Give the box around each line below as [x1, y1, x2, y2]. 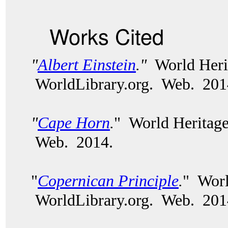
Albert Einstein [38, 55, 136, 74]
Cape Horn [38, 113, 110, 132]
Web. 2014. [31, 133, 121, 151]
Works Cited [49, 20, 164, 51]
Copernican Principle [38, 172, 179, 190]
